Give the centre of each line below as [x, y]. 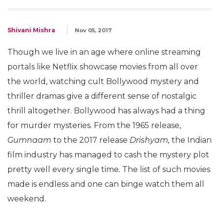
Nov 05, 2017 [93, 30]
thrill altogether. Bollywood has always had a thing [106, 111]
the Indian [192, 140]
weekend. [27, 199]
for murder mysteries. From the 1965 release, [94, 125]
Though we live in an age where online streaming [104, 52]
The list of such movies [166, 169]
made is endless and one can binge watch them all [106, 184]
